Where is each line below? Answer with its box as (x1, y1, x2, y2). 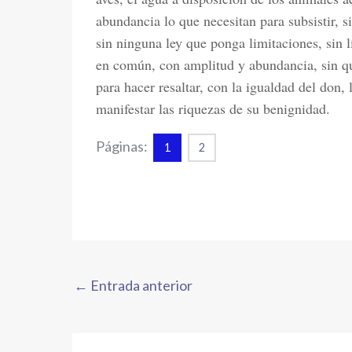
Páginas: (96, 137, 150, 155)
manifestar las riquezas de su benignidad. (96, 99, 330, 118)
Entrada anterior (88, 277, 192, 295)
